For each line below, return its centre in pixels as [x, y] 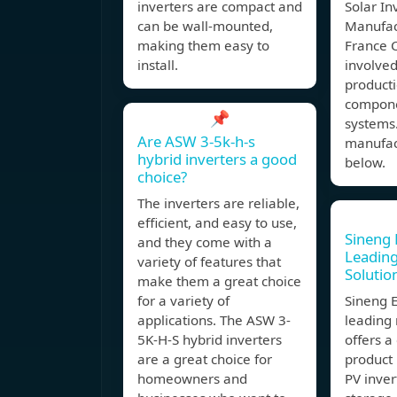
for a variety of [183, 301]
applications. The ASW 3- [214, 320]
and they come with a [205, 242]
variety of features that [209, 262]
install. [158, 65]
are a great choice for [205, 359]
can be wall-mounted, [205, 26]
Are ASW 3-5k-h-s [196, 142]
